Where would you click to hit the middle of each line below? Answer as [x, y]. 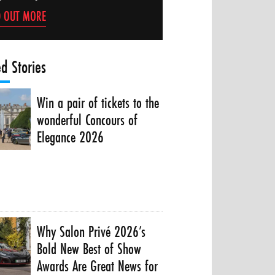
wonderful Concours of [87, 120]
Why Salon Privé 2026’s [91, 231]
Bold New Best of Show [89, 249]
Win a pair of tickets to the [98, 103]
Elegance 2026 [71, 137]
